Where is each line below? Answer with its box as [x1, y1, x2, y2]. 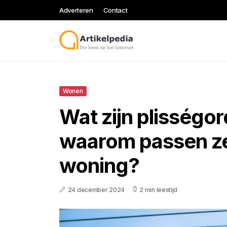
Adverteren [59, 6, 93, 14]
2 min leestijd [139, 186, 178, 194]
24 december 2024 [67, 186, 125, 194]
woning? [59, 153, 139, 178]
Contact [103, 6, 128, 14]
